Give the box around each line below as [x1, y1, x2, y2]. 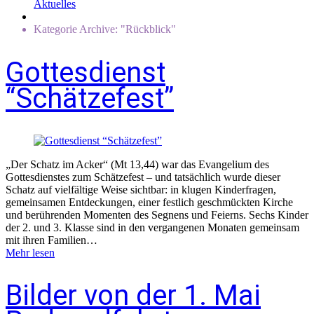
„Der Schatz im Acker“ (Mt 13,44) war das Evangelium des [6, 158, 269, 170]
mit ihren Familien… [6, 233, 97, 246]
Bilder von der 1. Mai [6, 278, 261, 312]
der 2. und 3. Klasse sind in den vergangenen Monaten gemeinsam [6, 221, 299, 233]
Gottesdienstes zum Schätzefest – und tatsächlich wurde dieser [6, 170, 280, 183]
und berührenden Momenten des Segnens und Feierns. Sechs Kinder [6, 208, 308, 221]
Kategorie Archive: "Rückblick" [34, 23, 176, 36]
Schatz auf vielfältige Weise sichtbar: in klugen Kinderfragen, [6, 183, 276, 196]
